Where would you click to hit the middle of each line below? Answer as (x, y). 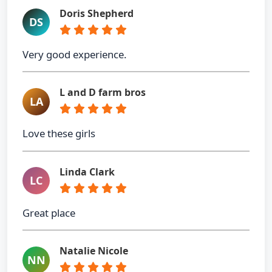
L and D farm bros (103, 93)
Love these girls (59, 134)
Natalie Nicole (94, 251)
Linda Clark (87, 172)
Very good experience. (75, 54)
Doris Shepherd (97, 13)
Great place (49, 212)
